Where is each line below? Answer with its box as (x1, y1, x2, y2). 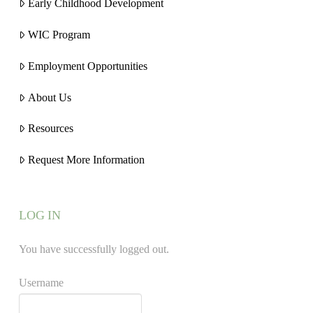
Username (18, 276, 64, 289)
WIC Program (27, 29, 90, 41)
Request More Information (27, 154, 145, 166)
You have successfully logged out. (18, 242, 169, 255)
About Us (27, 91, 71, 103)
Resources (27, 122, 73, 135)
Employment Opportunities (27, 59, 147, 72)
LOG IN (18, 208, 61, 222)
